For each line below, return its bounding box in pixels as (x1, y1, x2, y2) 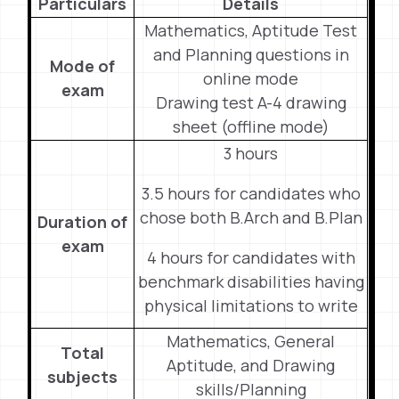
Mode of (50, 55, 116, 77)
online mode (203, 68, 299, 89)
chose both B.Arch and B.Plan (139, 207, 362, 228)
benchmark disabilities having (137, 271, 364, 292)
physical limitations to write (143, 295, 358, 316)
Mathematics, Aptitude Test (144, 20, 358, 41)
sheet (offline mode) (172, 116, 330, 137)
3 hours (224, 142, 279, 164)
